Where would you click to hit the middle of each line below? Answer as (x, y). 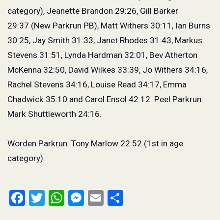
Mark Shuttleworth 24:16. (55, 114)
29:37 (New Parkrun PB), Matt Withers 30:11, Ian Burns (109, 25)
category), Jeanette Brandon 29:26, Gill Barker (93, 11)
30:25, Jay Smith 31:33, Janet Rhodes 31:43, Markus (105, 40)
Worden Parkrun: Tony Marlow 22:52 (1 (80, 143)
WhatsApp (100, 198)
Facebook (58, 198)
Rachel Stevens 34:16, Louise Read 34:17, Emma (97, 84)
